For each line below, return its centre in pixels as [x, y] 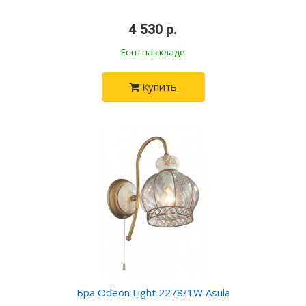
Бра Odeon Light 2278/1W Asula [153, 292]
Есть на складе [153, 52]
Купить [158, 87]
